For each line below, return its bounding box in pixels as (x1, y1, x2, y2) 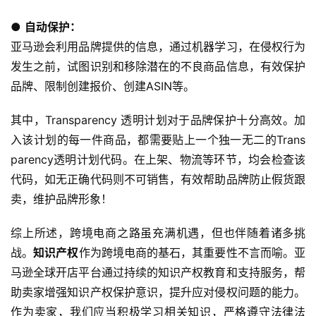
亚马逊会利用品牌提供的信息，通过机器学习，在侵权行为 (11, 39, 305, 54)
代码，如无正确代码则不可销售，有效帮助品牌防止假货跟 (11, 172, 305, 187)
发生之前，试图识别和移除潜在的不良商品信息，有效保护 (11, 59, 305, 74)
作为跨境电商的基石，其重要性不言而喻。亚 (78, 245, 306, 260)
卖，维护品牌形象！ (11, 192, 112, 207)
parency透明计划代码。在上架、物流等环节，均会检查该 (11, 152, 305, 167)
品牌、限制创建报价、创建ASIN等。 (11, 79, 195, 94)
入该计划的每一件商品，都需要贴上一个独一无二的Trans (11, 133, 305, 147)
